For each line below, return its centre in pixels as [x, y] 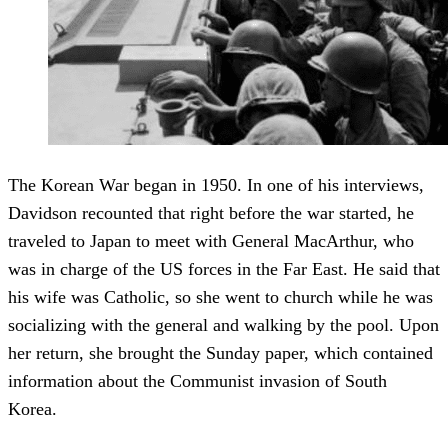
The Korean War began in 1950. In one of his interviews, [216, 185]
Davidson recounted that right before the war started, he [211, 213]
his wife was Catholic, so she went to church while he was [220, 297]
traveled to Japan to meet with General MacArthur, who [211, 241]
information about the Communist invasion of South [197, 381]
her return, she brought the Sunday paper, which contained [220, 353]
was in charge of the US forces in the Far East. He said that [224, 269]
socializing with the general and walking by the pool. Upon [223, 325]
